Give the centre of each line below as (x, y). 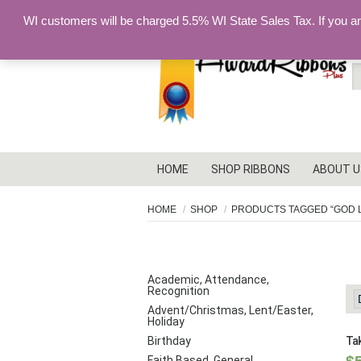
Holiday (166, 322)
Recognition (178, 291)
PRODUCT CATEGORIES (203, 254)
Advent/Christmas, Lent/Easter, (230, 310)
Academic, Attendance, (208, 280)
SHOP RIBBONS (251, 169)
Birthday (169, 341)
